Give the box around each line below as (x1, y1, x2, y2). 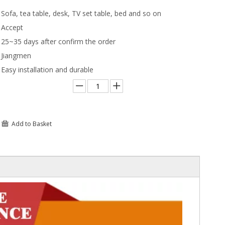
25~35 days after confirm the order (1, 36, 116, 46)
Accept (1, 22, 23, 32)
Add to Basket (12, 119, 52, 128)
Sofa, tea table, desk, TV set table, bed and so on (1, 8, 161, 18)
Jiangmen (1, 50, 31, 60)
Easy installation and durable (1, 64, 93, 74)
